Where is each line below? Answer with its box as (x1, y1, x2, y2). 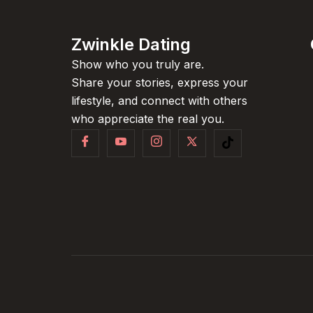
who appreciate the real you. (71, 112, 224, 126)
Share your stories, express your (71, 75, 248, 89)
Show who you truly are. (71, 57, 204, 71)
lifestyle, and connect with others (71, 94, 247, 108)
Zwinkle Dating (71, 34, 191, 54)
